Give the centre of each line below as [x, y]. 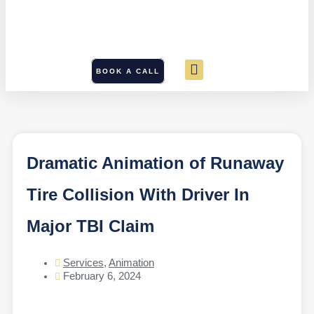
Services [83, 263]
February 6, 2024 [102, 277]
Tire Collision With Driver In [138, 195]
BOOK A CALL [128, 71]
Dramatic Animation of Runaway [155, 163]
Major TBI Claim [90, 226]
